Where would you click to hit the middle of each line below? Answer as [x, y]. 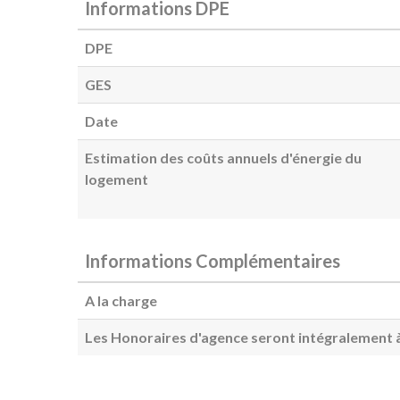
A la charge [121, 300]
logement [117, 179]
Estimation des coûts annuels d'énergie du [223, 157]
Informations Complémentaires [212, 260]
